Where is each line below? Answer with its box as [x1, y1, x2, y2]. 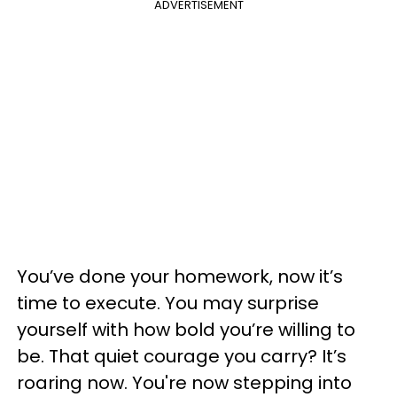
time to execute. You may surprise [17, 290, 319, 315]
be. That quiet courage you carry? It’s [17, 343, 346, 369]
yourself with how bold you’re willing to [17, 316, 355, 342]
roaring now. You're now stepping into [17, 370, 352, 395]
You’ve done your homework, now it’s [17, 263, 343, 289]
